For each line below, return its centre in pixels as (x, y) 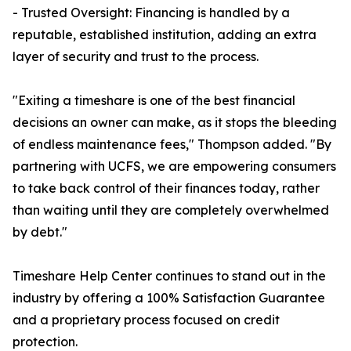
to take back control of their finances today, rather (166, 188)
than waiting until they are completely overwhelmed (171, 210)
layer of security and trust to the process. (136, 57)
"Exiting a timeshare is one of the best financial (154, 101)
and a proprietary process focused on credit (146, 320)
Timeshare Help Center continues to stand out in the (169, 276)
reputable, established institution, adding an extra (165, 35)
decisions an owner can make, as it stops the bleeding (175, 123)
